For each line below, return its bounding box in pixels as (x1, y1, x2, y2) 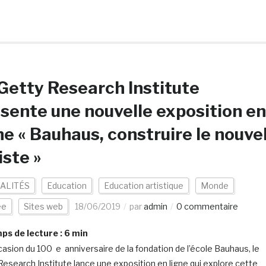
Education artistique (103, 180, 183, 191)
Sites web (23, 201, 63, 211)
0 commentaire (176, 201, 238, 211)
